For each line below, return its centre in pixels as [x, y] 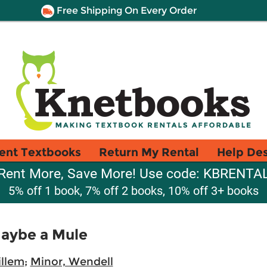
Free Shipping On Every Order [125, 10]
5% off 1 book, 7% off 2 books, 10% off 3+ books [133, 191]
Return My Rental [149, 152]
